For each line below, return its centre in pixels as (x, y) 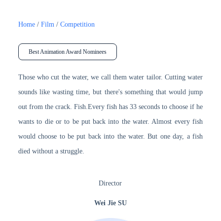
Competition (77, 24)
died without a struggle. (51, 151)
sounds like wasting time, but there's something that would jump (110, 92)
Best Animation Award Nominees (67, 52)
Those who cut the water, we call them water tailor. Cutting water (110, 77)
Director (110, 183)
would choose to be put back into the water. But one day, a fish (110, 136)
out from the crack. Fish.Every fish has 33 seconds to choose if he (110, 107)
